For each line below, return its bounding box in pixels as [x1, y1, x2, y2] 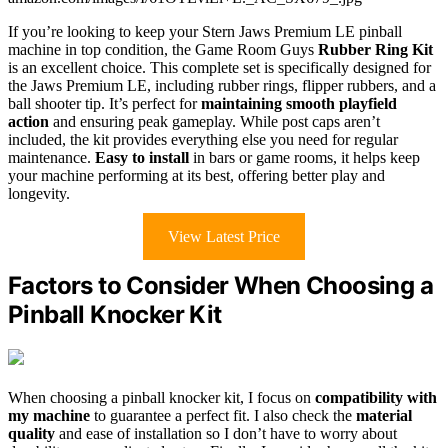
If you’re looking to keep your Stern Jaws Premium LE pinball [8, 22, 402, 40]
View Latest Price [168, 227, 280, 245]
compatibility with [315, 388, 437, 406]
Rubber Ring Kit [318, 40, 433, 58]
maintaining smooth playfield [201, 94, 397, 112]
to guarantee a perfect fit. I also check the [90, 406, 356, 424]
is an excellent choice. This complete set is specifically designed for [8, 58, 431, 76]
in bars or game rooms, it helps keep [189, 148, 420, 166]
